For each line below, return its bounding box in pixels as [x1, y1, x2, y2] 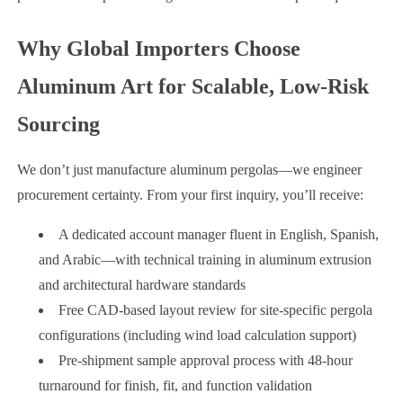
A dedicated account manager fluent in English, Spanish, [58, 226, 379, 242]
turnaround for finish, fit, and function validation [38, 377, 312, 393]
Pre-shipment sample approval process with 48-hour [58, 352, 353, 368]
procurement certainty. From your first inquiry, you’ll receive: [16, 186, 363, 202]
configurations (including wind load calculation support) [38, 327, 356, 343]
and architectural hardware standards [38, 276, 246, 292]
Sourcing [16, 112, 100, 136]
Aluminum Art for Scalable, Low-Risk [16, 74, 369, 98]
